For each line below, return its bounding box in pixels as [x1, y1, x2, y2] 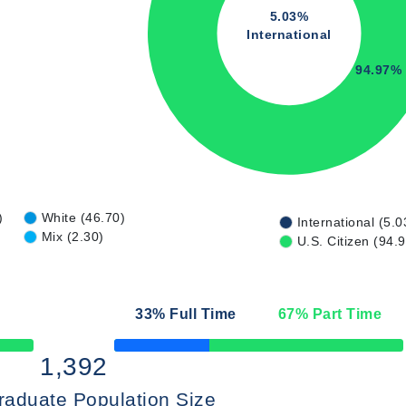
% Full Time [152, 306, 237, 322]
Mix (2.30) [41, 229, 104, 244]
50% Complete [112, 344, 183, 356]
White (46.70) [41, 210, 126, 225]
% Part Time [295, 306, 382, 322]
